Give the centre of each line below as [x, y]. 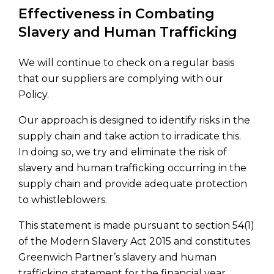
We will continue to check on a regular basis [126, 63]
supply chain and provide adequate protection [133, 184]
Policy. [34, 94]
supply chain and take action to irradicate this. [132, 136]
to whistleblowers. [63, 200]
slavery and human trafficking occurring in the [132, 168]
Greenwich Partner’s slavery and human [117, 257]
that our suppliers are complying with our [121, 79]
